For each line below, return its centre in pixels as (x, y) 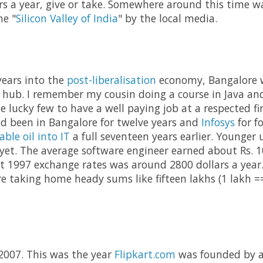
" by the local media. (168, 18)
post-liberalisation (112, 80)
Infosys (218, 122)
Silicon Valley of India (67, 18)
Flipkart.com (145, 254)
